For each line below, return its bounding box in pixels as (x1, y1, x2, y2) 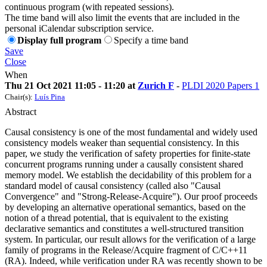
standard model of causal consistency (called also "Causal (5, 180, 221, 191)
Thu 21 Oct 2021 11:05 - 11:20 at (5, 80, 138, 91)
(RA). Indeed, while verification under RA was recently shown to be (5, 255, 262, 266)
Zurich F (138, 80, 174, 91)
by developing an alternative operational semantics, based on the (5, 201, 246, 212)
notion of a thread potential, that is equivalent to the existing (5, 212, 228, 223)
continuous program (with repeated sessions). (5, 1, 174, 12)
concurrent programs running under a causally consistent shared (5, 159, 243, 169)
